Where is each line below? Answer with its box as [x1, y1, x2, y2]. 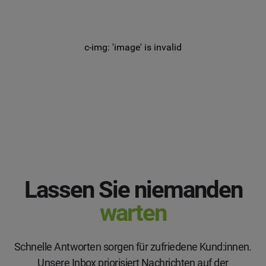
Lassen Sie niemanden [24, 175, 242, 204]
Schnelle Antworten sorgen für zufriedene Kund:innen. [14, 240, 252, 253]
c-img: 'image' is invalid [84, 41, 182, 53]
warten [100, 198, 166, 227]
